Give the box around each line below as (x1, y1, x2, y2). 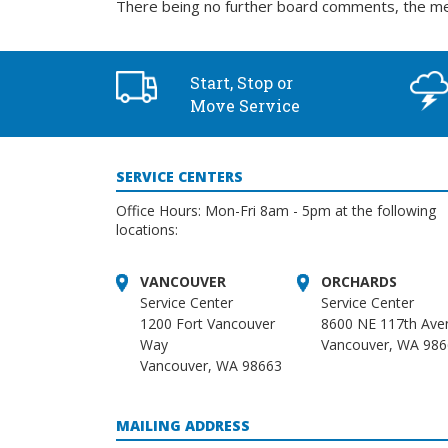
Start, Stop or (189, 72, 293, 93)
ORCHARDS (320, 272, 397, 292)
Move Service (189, 95, 300, 116)
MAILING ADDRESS (115, 416, 250, 436)
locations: (115, 220, 178, 240)
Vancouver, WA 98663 (139, 356, 282, 376)
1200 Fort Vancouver (139, 314, 275, 334)
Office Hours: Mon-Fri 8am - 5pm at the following (115, 201, 436, 221)
